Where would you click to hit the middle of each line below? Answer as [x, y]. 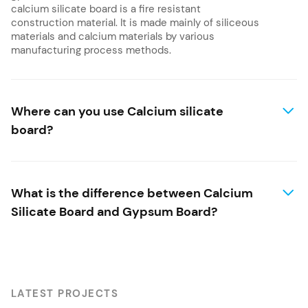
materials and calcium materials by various [113, 37]
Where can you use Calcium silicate [117, 111]
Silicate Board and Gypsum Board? [114, 212]
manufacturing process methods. [91, 51]
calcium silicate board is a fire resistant [106, 9]
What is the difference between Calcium [132, 193]
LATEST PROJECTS [65, 294]
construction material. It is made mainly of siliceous [135, 23]
